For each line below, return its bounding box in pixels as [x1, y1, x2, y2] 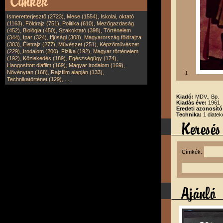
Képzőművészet [100, 41, 139, 47]
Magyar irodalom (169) [69, 62, 123, 68]
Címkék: [182, 149, 205, 155]
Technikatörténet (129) [7, 76, 62, 82]
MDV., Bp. [195, 94, 219, 100]
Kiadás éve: [176, 100, 208, 106]
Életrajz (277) [23, 41, 55, 47]
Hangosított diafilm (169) [7, 62, 66, 68]
